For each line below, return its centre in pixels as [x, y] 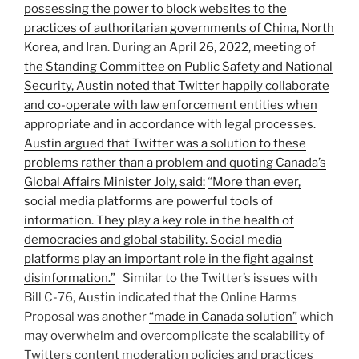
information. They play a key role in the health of [159, 220]
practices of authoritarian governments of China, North [179, 28]
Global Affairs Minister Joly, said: [115, 182]
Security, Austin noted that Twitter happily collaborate [177, 85]
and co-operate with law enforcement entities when [171, 105]
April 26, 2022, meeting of [242, 47]
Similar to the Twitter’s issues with [216, 278]
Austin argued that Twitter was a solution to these [165, 143]
